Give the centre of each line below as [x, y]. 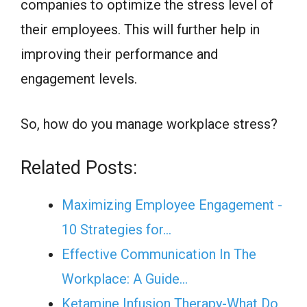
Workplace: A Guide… [125, 279]
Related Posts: [79, 168]
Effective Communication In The [159, 255]
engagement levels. [79, 79]
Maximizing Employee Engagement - [172, 205]
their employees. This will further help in [140, 30]
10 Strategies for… [116, 230]
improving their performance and [119, 54]
